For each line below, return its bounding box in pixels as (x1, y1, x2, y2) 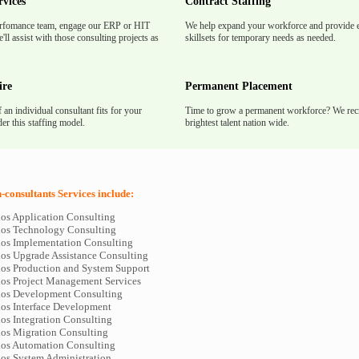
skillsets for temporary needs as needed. (185, 32, 336, 43)
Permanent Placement (185, 80, 292, 92)
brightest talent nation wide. (185, 117, 289, 128)
